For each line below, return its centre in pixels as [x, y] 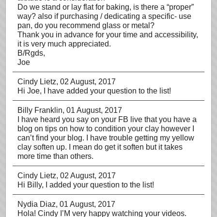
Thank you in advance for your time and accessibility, [108, 35]
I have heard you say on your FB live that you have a [107, 119]
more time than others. [55, 156]
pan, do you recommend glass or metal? [86, 25]
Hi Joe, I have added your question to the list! [94, 91]
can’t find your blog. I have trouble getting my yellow [106, 138]
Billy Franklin [40, 110]
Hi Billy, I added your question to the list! [86, 185]
